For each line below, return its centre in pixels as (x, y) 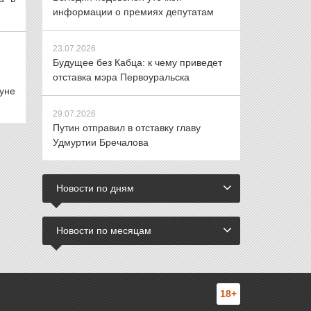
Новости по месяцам (104, 230)
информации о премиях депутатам (133, 12)
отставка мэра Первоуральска (121, 77)
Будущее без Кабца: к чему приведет (137, 62)
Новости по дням (95, 188)
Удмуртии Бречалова (101, 142)
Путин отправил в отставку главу (127, 128)
